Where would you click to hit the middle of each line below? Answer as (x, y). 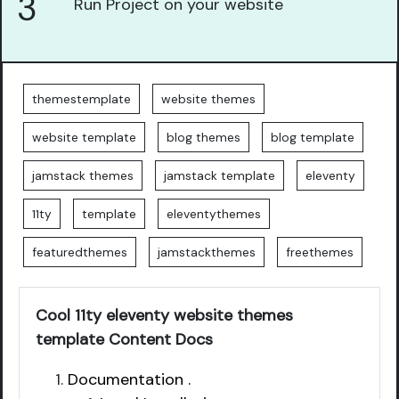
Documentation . (129, 379)
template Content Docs (124, 339)
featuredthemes (79, 252)
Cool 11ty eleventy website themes (164, 315)
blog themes (203, 137)
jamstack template (219, 175)
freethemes (319, 252)
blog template (312, 137)
